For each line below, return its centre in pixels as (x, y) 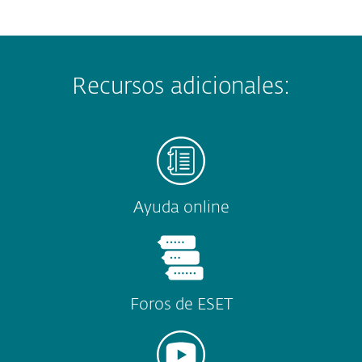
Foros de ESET (181, 305)
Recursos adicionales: (181, 88)
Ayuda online (181, 208)
